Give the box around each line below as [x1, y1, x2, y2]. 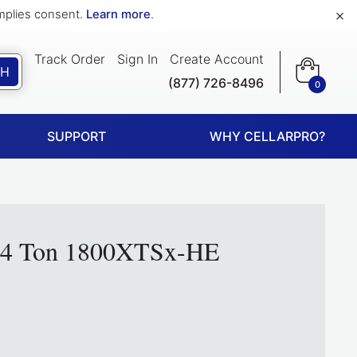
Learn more [86, 7, 151, 22]
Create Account [170, 50, 264, 67]
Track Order [34, 50, 105, 67]
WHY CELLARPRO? [210, 128, 325, 144]
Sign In [117, 50, 158, 67]
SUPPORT [47, 128, 106, 144]
